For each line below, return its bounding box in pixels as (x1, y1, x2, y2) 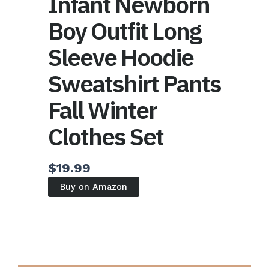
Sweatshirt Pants (48, 67, 221, 99)
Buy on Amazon (60, 181, 127, 192)
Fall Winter (48, 94, 157, 125)
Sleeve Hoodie (48, 41, 193, 73)
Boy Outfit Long (48, 14, 201, 46)
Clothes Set (48, 120, 163, 152)
